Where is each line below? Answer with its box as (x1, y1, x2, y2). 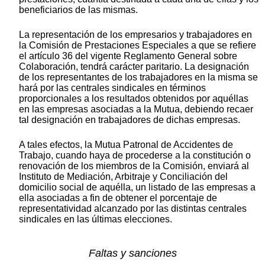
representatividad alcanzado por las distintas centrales (19, 203, 247, 214)
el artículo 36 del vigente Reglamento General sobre (19, 50, 237, 61)
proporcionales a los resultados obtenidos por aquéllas (19, 93, 248, 104)
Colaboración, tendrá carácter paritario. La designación (19, 61, 249, 72)
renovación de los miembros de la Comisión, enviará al (19, 160, 249, 171)
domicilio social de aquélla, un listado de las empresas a (19, 182, 256, 192)
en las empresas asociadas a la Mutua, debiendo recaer (19, 104, 253, 114)
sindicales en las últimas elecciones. (19, 214, 172, 224)
